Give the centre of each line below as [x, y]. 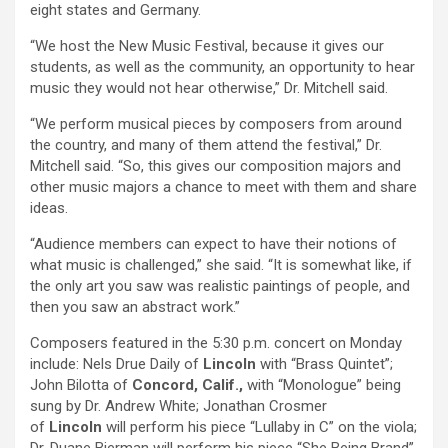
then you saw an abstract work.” [135, 307]
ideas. [49, 208]
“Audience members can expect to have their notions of [213, 244]
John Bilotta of [81, 385]
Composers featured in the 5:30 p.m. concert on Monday [216, 343]
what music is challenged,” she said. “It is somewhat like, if [221, 265]
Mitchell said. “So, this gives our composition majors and [215, 166]
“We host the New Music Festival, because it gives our [207, 46]
